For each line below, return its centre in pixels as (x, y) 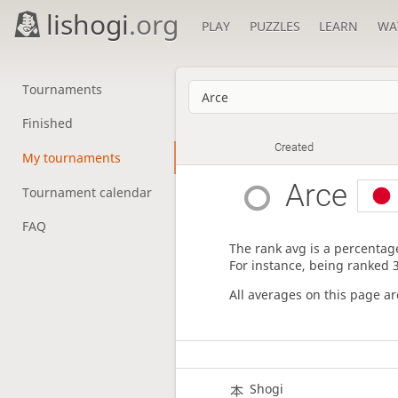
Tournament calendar (87, 192)
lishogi (88, 24)
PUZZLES (275, 26)
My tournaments (71, 157)
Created (295, 147)
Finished (47, 123)
